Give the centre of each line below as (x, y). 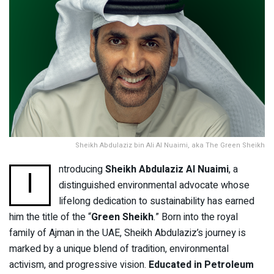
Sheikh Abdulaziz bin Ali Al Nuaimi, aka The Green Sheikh (170, 145)
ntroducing (82, 169)
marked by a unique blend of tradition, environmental (119, 249)
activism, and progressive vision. (79, 265)
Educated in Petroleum (201, 265)
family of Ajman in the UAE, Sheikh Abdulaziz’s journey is (128, 233)
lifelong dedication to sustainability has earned (157, 201)
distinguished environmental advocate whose (154, 185)
